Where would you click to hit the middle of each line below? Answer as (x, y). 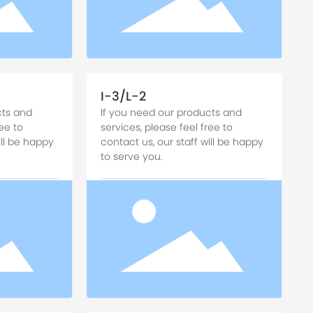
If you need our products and (171, 113)
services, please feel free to (166, 128)
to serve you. (131, 157)
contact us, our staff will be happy (182, 142)
